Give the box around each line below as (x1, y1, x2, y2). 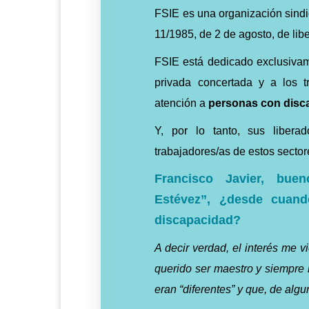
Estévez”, (154, 192, 219, 206)
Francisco (154, 172, 214, 186)
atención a (154, 97, 209, 109)
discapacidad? (154, 213, 241, 227)
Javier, (226, 172, 265, 186)
